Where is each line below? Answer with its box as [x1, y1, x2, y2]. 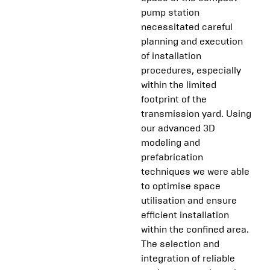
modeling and [141, 137, 200, 149]
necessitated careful [141, 21, 233, 33]
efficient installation [141, 209, 229, 221]
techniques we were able [141, 166, 250, 178]
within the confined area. [141, 224, 249, 236]
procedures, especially [141, 64, 241, 77]
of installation [141, 50, 201, 62]
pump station [141, 7, 199, 19]
